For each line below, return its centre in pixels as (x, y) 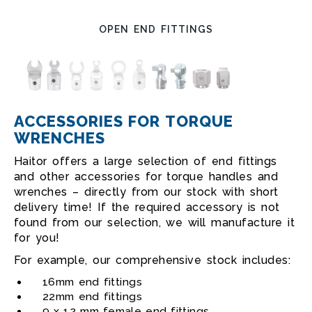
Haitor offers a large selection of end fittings (146, 161)
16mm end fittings (92, 282)
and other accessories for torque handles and (146, 177)
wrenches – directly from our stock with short (146, 192)
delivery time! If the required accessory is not (147, 207)
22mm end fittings (92, 297)
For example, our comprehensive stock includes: (153, 260)
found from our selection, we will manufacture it (155, 223)
